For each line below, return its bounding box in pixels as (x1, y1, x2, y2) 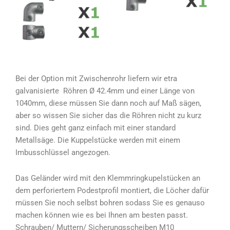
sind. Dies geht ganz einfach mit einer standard (15, 123, 176, 133)
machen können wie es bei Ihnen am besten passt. (15, 210, 188, 220)
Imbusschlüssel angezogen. (15, 148, 110, 158)
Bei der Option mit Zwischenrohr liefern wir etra (15, 74, 177, 84)
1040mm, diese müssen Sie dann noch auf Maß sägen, (15, 99, 201, 108)
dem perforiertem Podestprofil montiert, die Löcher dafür (15, 185, 209, 195)
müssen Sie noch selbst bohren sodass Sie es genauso (15, 198, 205, 207)
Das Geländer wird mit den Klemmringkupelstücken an (15, 173, 200, 183)
